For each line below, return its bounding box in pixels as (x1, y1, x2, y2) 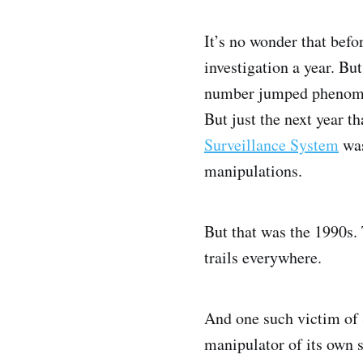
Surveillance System (204, 134, 339, 156)
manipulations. (204, 160, 302, 182)
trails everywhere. (204, 246, 322, 269)
